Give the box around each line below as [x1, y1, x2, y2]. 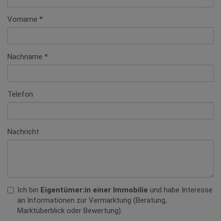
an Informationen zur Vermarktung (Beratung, [17, 196, 167, 205]
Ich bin [17, 185, 40, 195]
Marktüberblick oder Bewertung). [17, 206, 122, 216]
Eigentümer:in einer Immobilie [40, 185, 148, 195]
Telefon [7, 90, 33, 99]
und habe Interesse [148, 185, 213, 195]
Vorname [7, 15, 37, 24]
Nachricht [7, 127, 39, 137]
